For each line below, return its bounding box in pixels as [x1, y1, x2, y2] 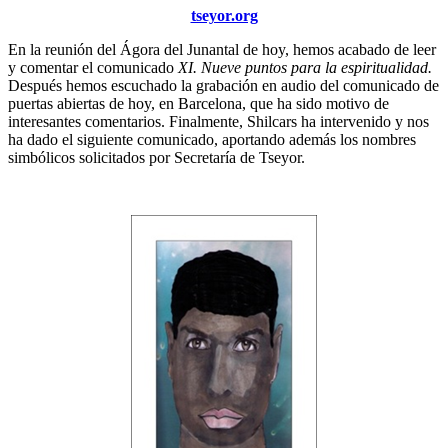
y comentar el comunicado [8, 58, 178, 76]
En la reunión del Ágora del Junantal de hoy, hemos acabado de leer [8, 40, 436, 58]
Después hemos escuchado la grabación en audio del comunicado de [8, 76, 439, 94]
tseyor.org [190, 6, 258, 24]
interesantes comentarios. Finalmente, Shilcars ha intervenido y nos [8, 112, 429, 130]
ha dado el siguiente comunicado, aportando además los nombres [8, 130, 416, 148]
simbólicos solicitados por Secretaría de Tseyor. [8, 148, 305, 166]
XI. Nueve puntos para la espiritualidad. [178, 58, 432, 76]
